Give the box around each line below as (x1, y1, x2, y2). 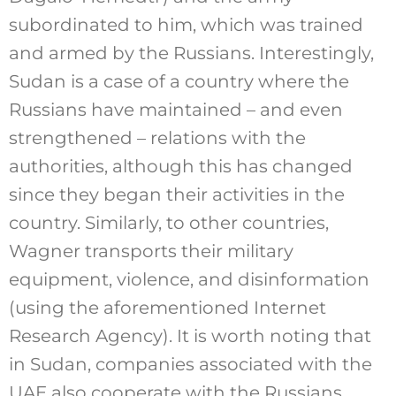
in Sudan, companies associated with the (8, 353, 372, 375)
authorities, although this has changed (8, 155, 353, 177)
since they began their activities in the (8, 183, 345, 205)
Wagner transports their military (8, 240, 293, 262)
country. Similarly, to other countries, (8, 211, 329, 233)
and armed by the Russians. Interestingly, (8, 42, 374, 64)
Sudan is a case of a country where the (8, 70, 349, 92)
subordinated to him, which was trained (8, 13, 363, 35)
